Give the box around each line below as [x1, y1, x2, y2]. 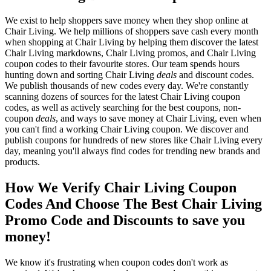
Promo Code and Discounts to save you [5, 212, 245, 229]
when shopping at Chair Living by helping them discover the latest [5, 37, 258, 48]
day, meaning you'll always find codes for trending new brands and [5, 146, 260, 157]
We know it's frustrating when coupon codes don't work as [5, 257, 228, 268]
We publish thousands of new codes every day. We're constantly [5, 80, 249, 91]
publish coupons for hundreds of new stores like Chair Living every [5, 135, 263, 146]
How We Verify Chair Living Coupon [5, 180, 237, 196]
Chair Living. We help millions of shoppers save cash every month [5, 26, 258, 37]
